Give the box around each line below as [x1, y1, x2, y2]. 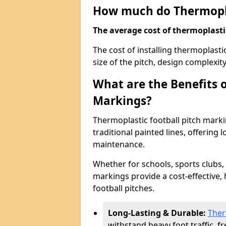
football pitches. [93, 183, 154, 194]
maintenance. [93, 139, 145, 150]
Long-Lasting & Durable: [108, 207, 208, 218]
